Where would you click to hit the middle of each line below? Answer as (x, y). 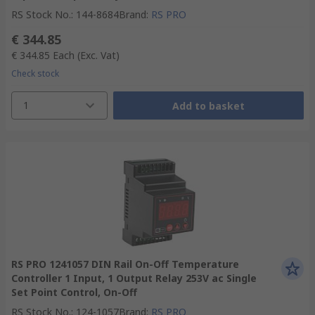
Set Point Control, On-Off (74, 292)
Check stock (35, 73)
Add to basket (208, 105)
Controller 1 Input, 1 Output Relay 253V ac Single (134, 278)
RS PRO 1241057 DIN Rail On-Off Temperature (125, 264)
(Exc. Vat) (98, 55)
